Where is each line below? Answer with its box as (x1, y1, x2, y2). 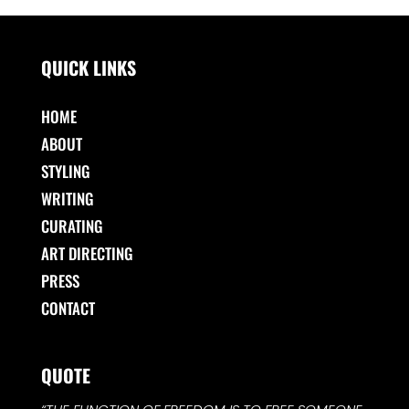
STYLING (40, 159, 90, 183)
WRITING (40, 186, 94, 210)
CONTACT (40, 296, 95, 320)
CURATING (40, 214, 103, 237)
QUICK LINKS (40, 53, 136, 81)
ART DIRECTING (40, 241, 133, 265)
